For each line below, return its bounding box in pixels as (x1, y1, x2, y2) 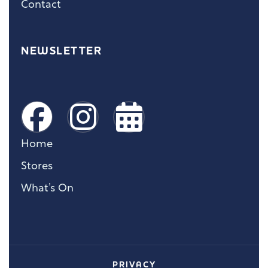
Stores (21, 160, 53, 172)
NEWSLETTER (21, 43, 102, 58)
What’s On (21, 182, 74, 194)
